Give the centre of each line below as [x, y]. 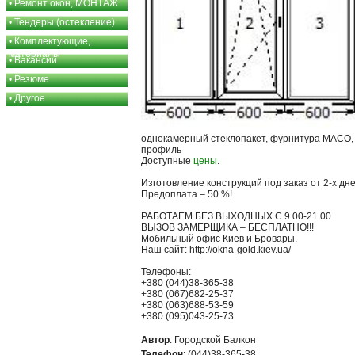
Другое [30, 98]
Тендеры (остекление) [65, 22]
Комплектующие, [52, 41]
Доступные [167, 161]
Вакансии [36, 60]
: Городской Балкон [213, 340]
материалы [34, 54]
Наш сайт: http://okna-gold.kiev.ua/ [216, 250]
